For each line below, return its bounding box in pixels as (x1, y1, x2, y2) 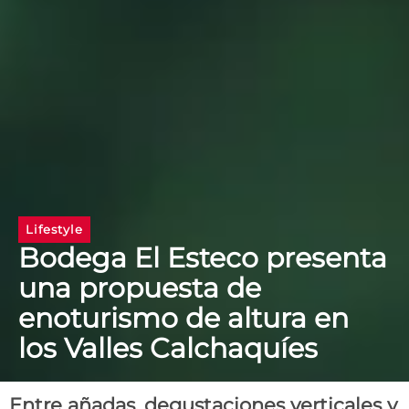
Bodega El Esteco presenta (18, 241, 387, 276)
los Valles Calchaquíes (18, 331, 318, 366)
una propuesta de (18, 271, 261, 306)
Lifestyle (26, 222, 83, 237)
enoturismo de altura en (18, 301, 349, 336)
